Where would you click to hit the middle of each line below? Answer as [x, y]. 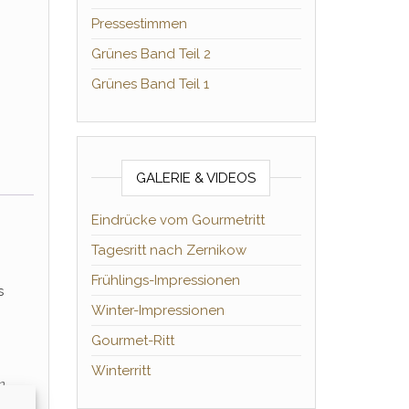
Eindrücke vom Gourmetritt [178, 220]
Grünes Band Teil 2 [151, 54]
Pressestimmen [139, 24]
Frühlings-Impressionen [165, 280]
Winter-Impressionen [157, 310]
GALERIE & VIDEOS [196, 178]
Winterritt [121, 371]
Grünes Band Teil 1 [150, 84]
